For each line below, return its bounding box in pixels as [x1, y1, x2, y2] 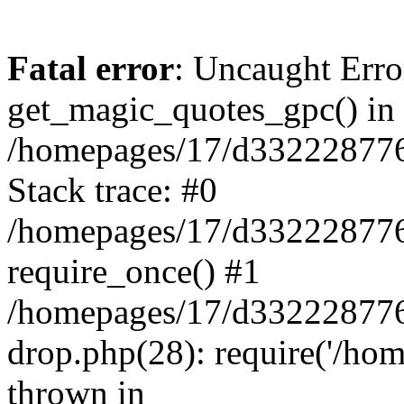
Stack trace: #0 [7, 170, 217, 209]
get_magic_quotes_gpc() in [7, 89, 395, 128]
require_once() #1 [7, 252, 261, 290]
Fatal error [7, 49, 174, 87]
